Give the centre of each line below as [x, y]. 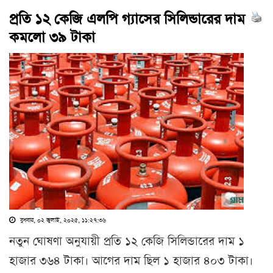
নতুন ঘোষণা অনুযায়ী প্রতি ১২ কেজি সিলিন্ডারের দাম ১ [127, 241]
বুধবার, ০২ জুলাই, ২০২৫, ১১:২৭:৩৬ [62, 220]
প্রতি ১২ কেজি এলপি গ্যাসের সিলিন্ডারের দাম [127, 19]
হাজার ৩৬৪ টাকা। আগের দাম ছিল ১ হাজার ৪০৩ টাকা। [131, 261]
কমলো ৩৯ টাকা [52, 38]
